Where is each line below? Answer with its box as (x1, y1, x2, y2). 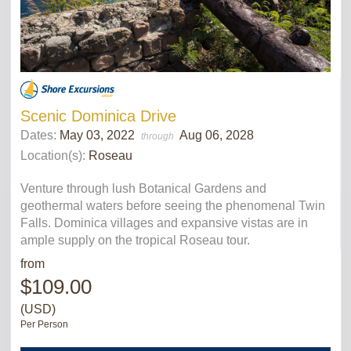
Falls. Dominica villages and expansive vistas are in (20, 215, 308, 230)
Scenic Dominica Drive (20, 107, 176, 125)
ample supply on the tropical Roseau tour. (20, 233, 250, 247)
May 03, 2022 (60, 128, 138, 142)
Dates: (20, 128, 60, 142)
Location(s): (20, 148, 85, 162)
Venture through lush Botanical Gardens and (20, 181, 266, 195)
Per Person (20, 318, 68, 330)
